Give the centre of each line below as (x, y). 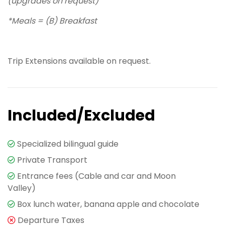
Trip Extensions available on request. (79, 61)
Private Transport (52, 160)
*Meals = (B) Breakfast (52, 21)
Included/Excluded (81, 115)
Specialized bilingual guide (68, 144)
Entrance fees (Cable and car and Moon (96, 176)
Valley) (22, 188)
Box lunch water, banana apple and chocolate (108, 204)
